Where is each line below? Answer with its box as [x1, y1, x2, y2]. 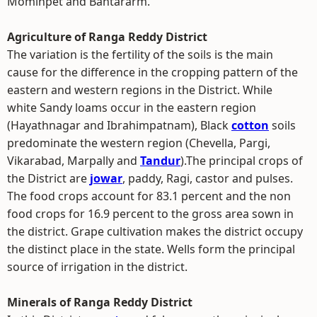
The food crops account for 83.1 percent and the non [7, 188, 291, 204]
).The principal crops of [180, 153, 303, 168]
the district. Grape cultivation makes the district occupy [7, 224, 303, 239]
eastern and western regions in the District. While [7, 82, 272, 98]
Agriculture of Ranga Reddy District [7, 29, 207, 45]
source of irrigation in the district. [7, 259, 188, 275]
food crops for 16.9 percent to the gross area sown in [7, 206, 294, 221]
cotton [231, 117, 269, 133]
